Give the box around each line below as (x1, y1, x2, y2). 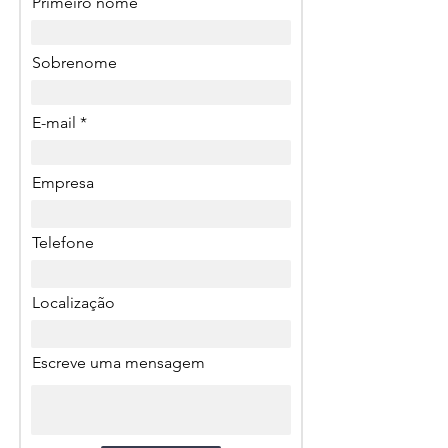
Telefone (32, 233, 94, 252)
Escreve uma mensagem (32, 353, 205, 372)
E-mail (32, 113, 76, 132)
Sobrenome (32, 53, 117, 72)
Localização (32, 293, 115, 312)
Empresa (32, 173, 94, 192)
